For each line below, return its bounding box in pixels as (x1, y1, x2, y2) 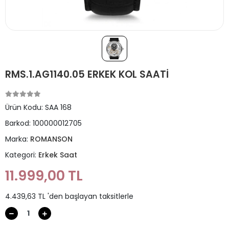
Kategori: (5, 150, 38, 160)
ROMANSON (30, 134, 73, 144)
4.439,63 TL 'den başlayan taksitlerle (5, 191, 133, 201)
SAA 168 (45, 102, 72, 112)
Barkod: (5, 118, 33, 128)
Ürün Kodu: (5, 102, 45, 112)
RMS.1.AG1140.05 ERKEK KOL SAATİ (5, 67, 169, 81)
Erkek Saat (38, 150, 77, 160)
